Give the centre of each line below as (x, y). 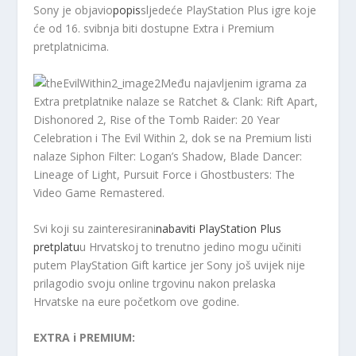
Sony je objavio (74, 10)
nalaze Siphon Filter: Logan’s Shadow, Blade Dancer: (168, 156)
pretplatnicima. (72, 47)
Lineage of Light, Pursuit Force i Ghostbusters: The (164, 174)
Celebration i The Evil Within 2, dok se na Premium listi (173, 137)
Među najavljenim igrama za (234, 83)
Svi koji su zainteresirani (95, 228)
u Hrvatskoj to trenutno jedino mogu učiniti (191, 246)
